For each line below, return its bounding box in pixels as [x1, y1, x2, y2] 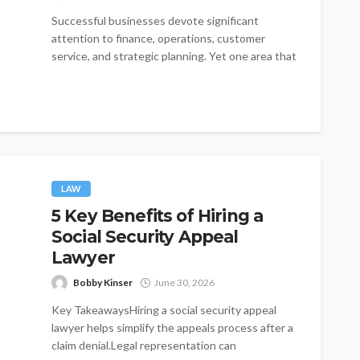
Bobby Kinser [73, 276, 133, 288]
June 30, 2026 [154, 276, 215, 288]
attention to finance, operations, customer [51, 31, 265, 45]
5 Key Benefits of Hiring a [51, 205, 264, 226]
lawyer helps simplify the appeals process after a [51, 320, 293, 334]
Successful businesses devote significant [51, 13, 259, 27]
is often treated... [51, 66, 138, 80]
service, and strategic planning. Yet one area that [51, 48, 297, 63]
